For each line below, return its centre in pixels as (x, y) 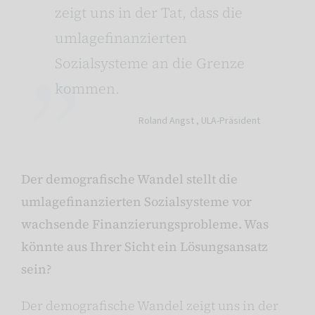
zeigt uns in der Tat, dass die (149, 13)
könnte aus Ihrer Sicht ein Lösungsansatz (144, 247)
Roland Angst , (170, 121)
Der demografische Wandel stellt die (129, 179)
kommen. (87, 89)
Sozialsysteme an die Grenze (150, 64)
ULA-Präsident (231, 121)
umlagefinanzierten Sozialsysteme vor (136, 202)
